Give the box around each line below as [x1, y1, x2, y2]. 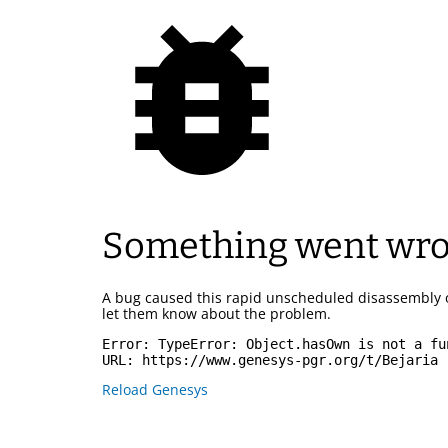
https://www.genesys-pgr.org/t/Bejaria [142, 352, 438, 369]
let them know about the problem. [102, 304, 331, 324]
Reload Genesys [102, 380, 208, 400]
